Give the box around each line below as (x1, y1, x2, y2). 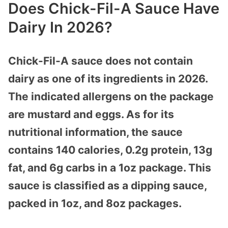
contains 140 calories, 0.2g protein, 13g (8, 143, 212, 156)
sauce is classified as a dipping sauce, (8, 179, 207, 192)
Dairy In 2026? (8, 18, 112, 36)
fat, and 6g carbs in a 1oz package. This (8, 161, 211, 174)
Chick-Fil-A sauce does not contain (8, 54, 193, 67)
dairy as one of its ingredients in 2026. (8, 72, 208, 85)
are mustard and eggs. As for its (8, 107, 174, 121)
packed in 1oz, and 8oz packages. (8, 196, 182, 210)
